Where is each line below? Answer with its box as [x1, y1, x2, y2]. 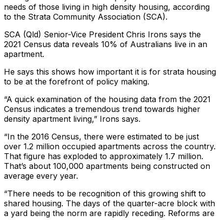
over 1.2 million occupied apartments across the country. [4, 141, 216, 151]
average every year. [4, 170, 78, 181]
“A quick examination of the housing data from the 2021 [4, 94, 211, 104]
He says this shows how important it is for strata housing [4, 66, 216, 77]
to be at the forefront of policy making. [4, 76, 149, 86]
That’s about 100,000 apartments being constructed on [4, 161, 210, 171]
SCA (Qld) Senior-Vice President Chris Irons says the [4, 29, 201, 39]
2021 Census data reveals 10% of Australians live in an [4, 39, 207, 49]
